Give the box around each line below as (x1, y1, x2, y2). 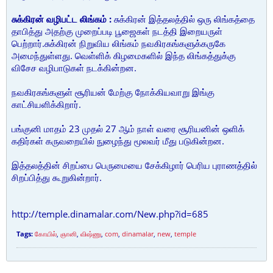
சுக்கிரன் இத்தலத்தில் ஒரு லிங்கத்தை (112, 13, 255, 25)
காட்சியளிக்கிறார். (12, 98, 81, 110)
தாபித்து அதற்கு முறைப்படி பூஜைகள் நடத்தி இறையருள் (12, 25, 222, 37)
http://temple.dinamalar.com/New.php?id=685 (12, 208, 208, 220)
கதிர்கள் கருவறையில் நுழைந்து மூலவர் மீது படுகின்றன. (12, 135, 224, 147)
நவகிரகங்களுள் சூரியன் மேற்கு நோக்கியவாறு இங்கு (12, 86, 214, 98)
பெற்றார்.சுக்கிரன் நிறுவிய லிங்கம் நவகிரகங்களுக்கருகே (12, 37, 225, 49)
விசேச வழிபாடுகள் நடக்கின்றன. (12, 62, 136, 74)
